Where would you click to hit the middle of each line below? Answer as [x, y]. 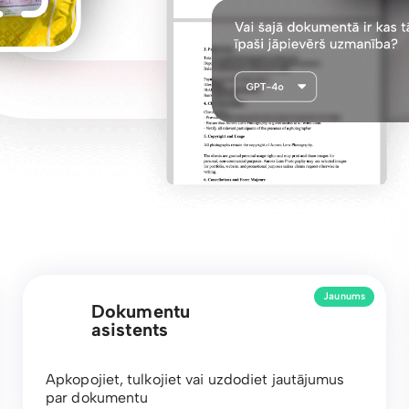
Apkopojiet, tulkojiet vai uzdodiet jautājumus [195, 379]
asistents [130, 329]
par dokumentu [97, 397]
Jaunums [344, 297]
